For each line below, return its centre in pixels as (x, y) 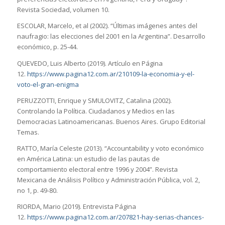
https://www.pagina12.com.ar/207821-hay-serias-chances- (115, 217)
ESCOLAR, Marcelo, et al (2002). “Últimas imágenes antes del (107, 26)
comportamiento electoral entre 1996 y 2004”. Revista (97, 169)
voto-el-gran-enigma (48, 84)
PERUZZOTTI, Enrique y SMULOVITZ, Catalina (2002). (94, 100)
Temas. (28, 132)
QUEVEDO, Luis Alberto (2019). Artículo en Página (90, 63)
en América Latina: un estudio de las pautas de (88, 158)
